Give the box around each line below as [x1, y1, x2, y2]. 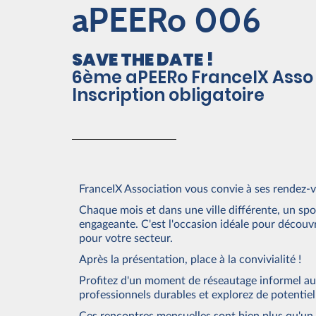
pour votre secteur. [79, 233, 173, 244]
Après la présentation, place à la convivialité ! [79, 254, 301, 265]
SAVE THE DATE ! [72, 48, 214, 71]
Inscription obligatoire [72, 83, 265, 107]
